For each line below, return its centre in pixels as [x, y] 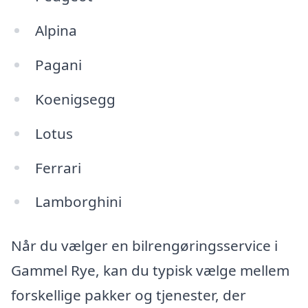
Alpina [56, 31]
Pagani [58, 64]
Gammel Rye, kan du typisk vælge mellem [150, 271]
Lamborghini [78, 202]
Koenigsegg [75, 99]
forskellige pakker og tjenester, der [129, 295]
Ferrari [58, 167]
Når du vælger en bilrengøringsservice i [144, 246]
